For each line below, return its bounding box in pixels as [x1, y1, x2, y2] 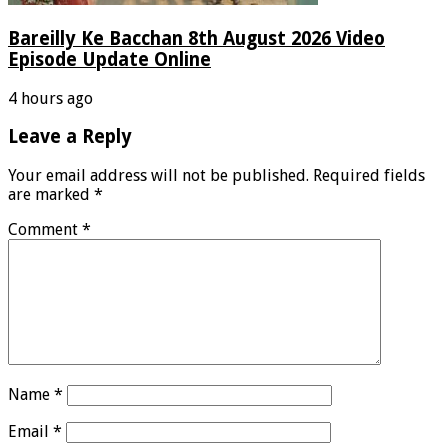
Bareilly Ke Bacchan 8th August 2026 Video [8, 27, 385, 49]
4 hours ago [8, 88, 93, 108]
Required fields [313, 166, 425, 186]
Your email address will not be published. [8, 166, 309, 186]
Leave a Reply [8, 126, 132, 148]
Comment [8, 220, 82, 240]
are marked [8, 185, 94, 205]
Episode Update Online [8, 48, 211, 70]
